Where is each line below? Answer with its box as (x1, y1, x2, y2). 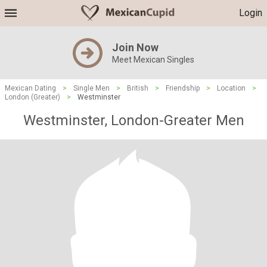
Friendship (166, 84, 200, 92)
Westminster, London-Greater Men (23, 112, 244, 129)
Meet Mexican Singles (112, 55, 194, 64)
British (127, 84, 148, 92)
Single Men (73, 84, 110, 92)
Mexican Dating (5, 84, 56, 92)
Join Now (112, 41, 159, 54)
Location (217, 84, 246, 92)
